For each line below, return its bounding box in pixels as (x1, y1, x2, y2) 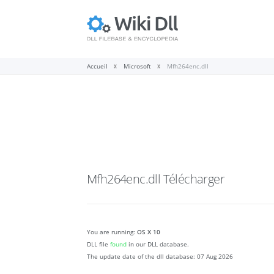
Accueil (87, 62, 108, 71)
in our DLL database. (127, 240, 189, 249)
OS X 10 (137, 228, 160, 237)
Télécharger (163, 171, 225, 188)
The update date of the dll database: (87, 252, 197, 261)
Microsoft (124, 62, 151, 71)
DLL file (87, 240, 110, 249)
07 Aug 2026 (197, 252, 233, 261)
